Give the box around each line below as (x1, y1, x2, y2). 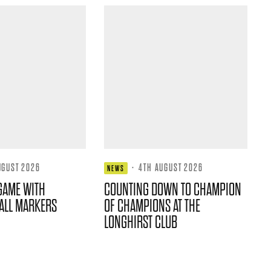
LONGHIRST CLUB (104, 212, 178, 232)
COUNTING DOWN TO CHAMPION (104, 180, 242, 199)
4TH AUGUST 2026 (139, 162, 203, 173)
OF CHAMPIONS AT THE (104, 196, 201, 215)
